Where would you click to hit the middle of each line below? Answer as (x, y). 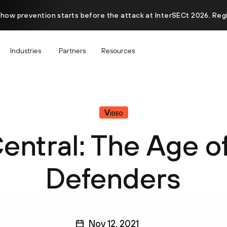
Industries (26, 50)
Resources (118, 50)
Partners (72, 50)
